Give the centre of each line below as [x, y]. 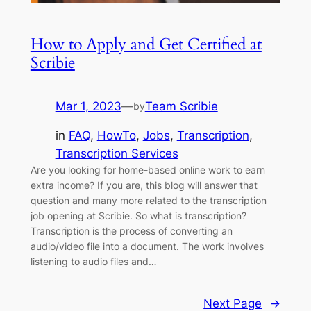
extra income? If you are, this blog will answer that [144, 185]
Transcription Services [117, 154]
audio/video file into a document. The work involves [147, 246]
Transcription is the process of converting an [131, 231]
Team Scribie [181, 106]
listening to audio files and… [93, 262]
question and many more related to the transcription [148, 201]
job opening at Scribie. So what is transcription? [138, 216]
